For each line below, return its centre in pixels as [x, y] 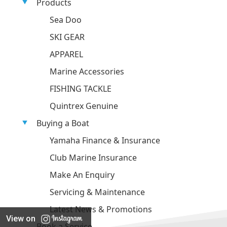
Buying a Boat [63, 123]
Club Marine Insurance [93, 158]
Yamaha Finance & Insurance [105, 140]
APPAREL [66, 54]
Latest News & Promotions [101, 209]
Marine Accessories [87, 71]
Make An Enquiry [82, 175]
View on [21, 219]
